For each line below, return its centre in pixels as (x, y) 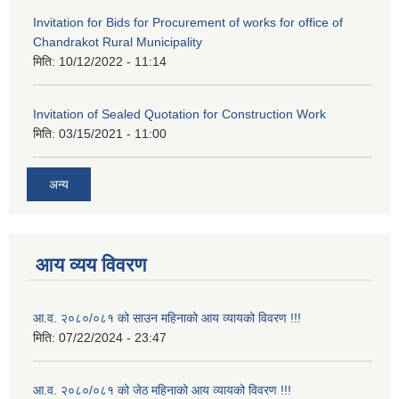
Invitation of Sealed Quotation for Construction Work (179, 114)
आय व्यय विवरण (91, 265)
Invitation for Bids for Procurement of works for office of (188, 23)
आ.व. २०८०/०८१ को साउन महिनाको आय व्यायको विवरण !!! (167, 318)
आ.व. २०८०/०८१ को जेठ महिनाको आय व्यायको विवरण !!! (162, 390)
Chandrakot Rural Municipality (118, 42)
